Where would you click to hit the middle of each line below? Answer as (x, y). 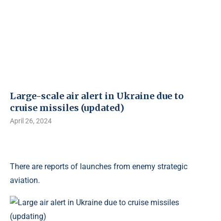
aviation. (25, 180)
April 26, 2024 (31, 121)
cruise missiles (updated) (67, 108)
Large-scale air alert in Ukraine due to (97, 96)
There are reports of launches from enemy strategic (99, 166)
